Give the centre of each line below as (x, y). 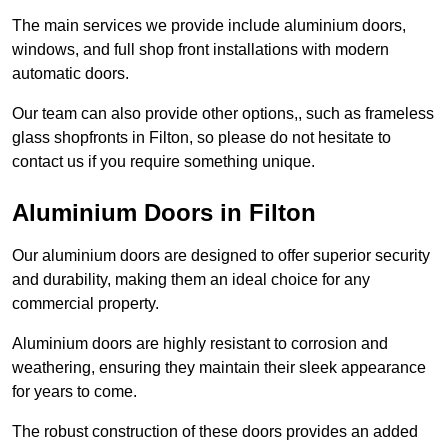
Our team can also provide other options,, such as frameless (223, 114)
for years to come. (74, 392)
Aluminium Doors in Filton (164, 213)
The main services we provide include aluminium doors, (209, 26)
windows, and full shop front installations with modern (200, 50)
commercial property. (85, 304)
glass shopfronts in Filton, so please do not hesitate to (201, 138)
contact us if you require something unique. (163, 162)
